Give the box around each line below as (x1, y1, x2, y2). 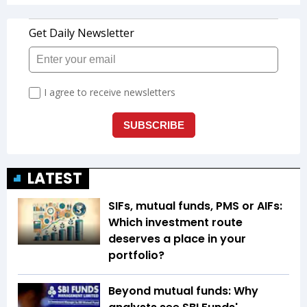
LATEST (27, 168, 82, 190)
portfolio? (108, 247, 164, 264)
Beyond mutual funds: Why (108, 283, 258, 299)
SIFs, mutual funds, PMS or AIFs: (108, 198, 282, 214)
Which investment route (108, 214, 243, 231)
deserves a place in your (108, 231, 246, 247)
